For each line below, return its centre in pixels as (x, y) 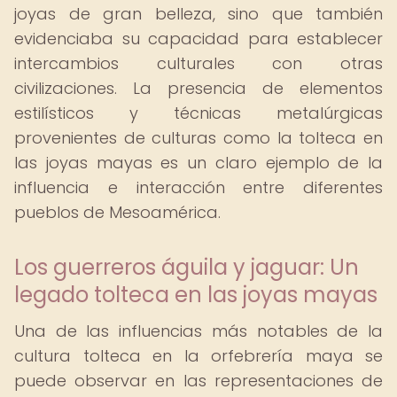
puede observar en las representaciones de (198, 381)
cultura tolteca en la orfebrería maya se (198, 356)
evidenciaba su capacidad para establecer (198, 39)
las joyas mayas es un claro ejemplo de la (198, 163)
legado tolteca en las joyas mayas (196, 295)
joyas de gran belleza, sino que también (198, 14)
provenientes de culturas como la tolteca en (198, 138)
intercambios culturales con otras (198, 63)
